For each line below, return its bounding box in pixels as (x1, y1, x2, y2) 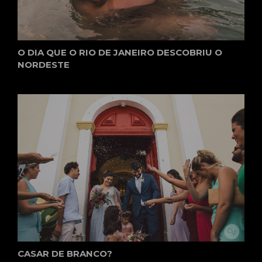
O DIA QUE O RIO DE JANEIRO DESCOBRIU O (18, 46, 222, 58)
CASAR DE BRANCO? (18, 248, 112, 259)
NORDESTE (18, 58, 70, 70)
